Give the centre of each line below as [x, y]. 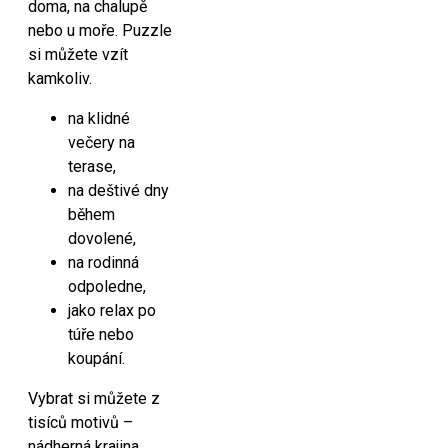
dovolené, [102, 238]
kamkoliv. [60, 78]
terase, [92, 166]
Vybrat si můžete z [94, 398]
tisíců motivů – [80, 422]
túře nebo [101, 334]
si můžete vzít [78, 54]
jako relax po [112, 310]
